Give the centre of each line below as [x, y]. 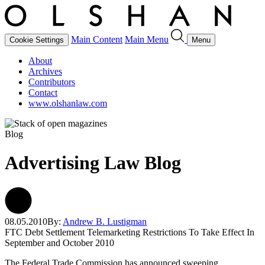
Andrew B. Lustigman [105, 221]
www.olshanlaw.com [68, 103]
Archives [45, 71]
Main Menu [147, 39]
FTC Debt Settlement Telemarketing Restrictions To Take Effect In [130, 232]
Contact [43, 93]
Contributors [52, 82]
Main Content [97, 39]
